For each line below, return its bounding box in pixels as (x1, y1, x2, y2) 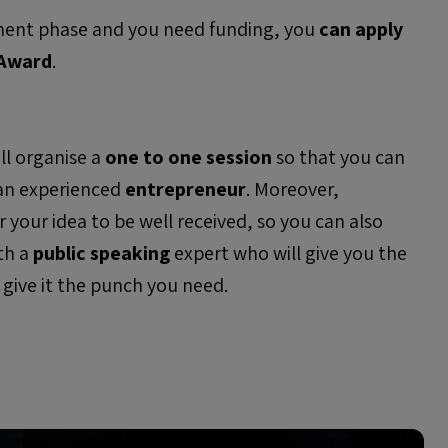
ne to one (117, 144, 203, 170)
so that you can (272, 144, 406, 170)
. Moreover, (246, 176, 340, 202)
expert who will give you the (170, 240, 408, 266)
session (206, 144, 273, 170)
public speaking (33, 240, 171, 266)
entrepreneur (125, 176, 247, 202)
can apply (319, 16, 404, 42)
